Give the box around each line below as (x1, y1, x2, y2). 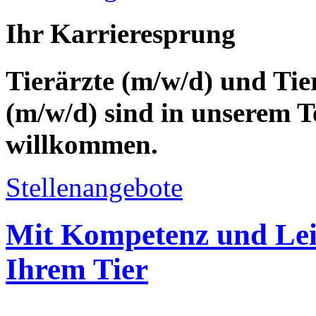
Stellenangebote (6, 171, 183, 202)
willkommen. (6, 128, 158, 159)
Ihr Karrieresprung (6, 18, 236, 49)
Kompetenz (61, 217, 209, 251)
